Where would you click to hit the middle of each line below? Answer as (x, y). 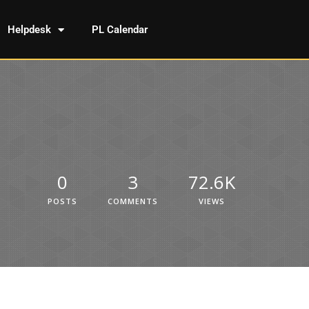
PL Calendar (119, 30)
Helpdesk (29, 30)
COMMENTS (133, 201)
